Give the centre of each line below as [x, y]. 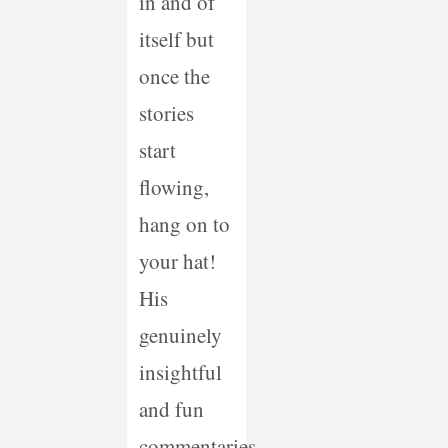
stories [166, 113]
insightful [180, 372]
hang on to [184, 224]
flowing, [173, 187]
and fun [171, 409]
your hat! [177, 261]
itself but [176, 39]
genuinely [180, 335]
